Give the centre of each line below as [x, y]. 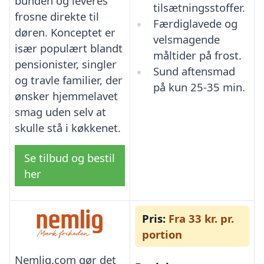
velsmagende [186, 39]
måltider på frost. [197, 55]
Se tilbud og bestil [70, 157]
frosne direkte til [57, 16]
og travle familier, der [69, 80]
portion [162, 234]
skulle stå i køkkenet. [68, 127]
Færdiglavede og [195, 23]
